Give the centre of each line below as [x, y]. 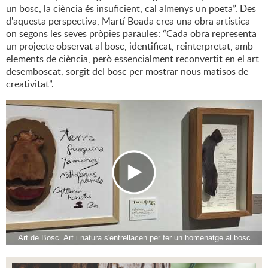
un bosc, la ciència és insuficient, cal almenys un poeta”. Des [131, 9]
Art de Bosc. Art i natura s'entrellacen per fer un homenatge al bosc [134, 238]
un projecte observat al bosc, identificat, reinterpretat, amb [130, 46]
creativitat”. [30, 84]
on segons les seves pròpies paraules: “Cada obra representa [131, 34]
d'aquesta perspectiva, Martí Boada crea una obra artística [128, 21]
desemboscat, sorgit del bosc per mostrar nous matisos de [127, 71]
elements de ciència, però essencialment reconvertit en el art [133, 59]
